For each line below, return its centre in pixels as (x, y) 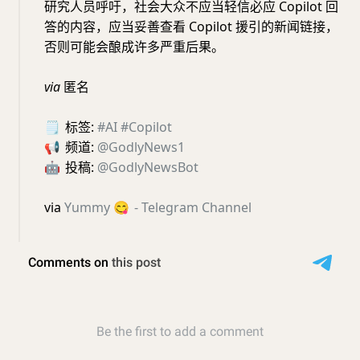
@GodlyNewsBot (148, 167)
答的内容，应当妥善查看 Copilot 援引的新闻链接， (191, 27)
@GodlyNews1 (141, 147)
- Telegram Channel (191, 207)
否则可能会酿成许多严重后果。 (134, 47)
